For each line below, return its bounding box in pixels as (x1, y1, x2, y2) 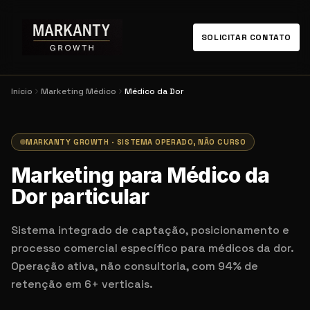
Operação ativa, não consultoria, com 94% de (11, 259, 258, 273)
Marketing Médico (41, 86, 116, 97)
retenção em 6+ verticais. (11, 277, 153, 291)
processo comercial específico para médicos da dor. (11, 241, 293, 255)
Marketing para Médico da (11, 163, 269, 188)
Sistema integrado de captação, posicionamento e (11, 223, 289, 237)
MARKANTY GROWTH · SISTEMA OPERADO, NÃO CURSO (26, 137, 246, 147)
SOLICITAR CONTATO (201, 32, 291, 43)
